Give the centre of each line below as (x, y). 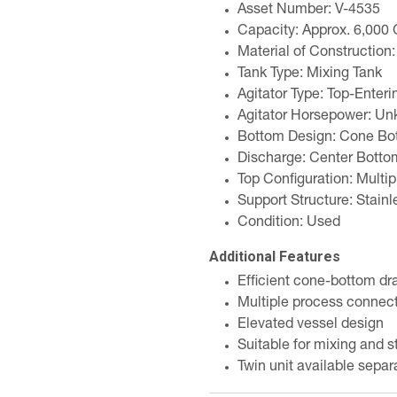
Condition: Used (289, 223)
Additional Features (275, 257)
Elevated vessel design (311, 325)
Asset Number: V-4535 (309, 11)
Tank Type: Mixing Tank (310, 74)
